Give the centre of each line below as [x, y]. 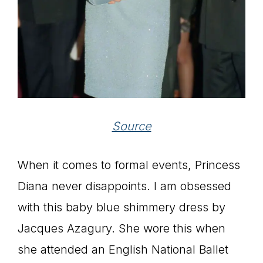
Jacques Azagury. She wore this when [122, 228]
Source [131, 126]
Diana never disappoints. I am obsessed [124, 186]
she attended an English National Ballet [123, 249]
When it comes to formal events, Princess [129, 165]
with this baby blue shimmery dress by [122, 207]
